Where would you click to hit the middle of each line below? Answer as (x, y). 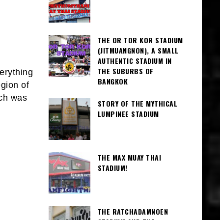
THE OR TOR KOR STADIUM (140, 40)
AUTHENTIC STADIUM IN (135, 61)
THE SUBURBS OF (125, 71)
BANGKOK (112, 82)
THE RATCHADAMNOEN (133, 211)
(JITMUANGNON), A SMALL (138, 51)
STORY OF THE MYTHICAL (137, 103)
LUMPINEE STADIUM (128, 113)
